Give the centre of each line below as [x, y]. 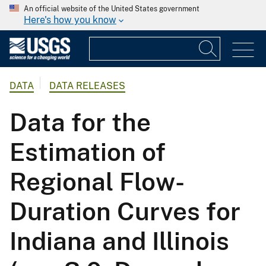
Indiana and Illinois [119, 241]
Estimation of [88, 152]
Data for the [80, 122]
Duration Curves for [125, 211]
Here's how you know [70, 20]
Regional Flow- [97, 182]
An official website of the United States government [112, 9]
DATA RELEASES [87, 86]
